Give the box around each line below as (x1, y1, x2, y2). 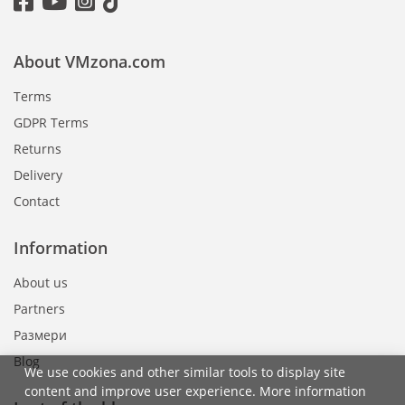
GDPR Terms (14, 114, 89, 132)
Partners (14, 300, 65, 318)
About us (14, 274, 68, 292)
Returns (14, 140, 61, 158)
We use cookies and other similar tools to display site (24, 363, 345, 381)
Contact (14, 193, 60, 211)
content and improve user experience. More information (24, 382, 366, 400)
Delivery (14, 166, 62, 184)
